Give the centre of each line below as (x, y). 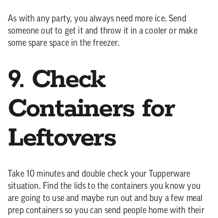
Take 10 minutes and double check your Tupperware (99, 174)
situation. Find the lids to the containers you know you (104, 187)
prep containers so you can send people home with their (106, 211)
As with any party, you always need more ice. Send (97, 19)
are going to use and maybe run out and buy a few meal (105, 199)
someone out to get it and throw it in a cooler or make (103, 31)
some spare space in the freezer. (64, 44)
